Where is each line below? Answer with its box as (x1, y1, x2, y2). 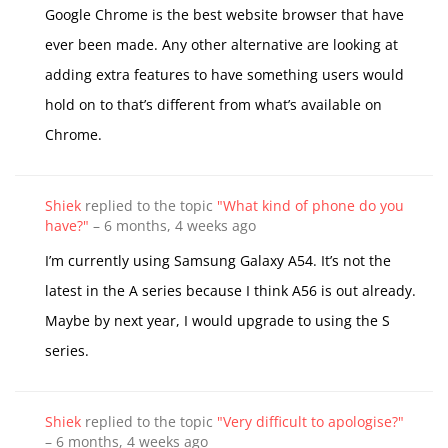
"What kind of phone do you (217, 196, 404, 215)
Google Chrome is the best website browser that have (45, 5, 404, 24)
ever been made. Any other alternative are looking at (45, 35, 398, 54)
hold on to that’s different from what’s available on (45, 95, 382, 114)
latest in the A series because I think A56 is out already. (45, 281, 416, 300)
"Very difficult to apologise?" (217, 412, 404, 431)
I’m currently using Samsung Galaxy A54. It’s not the (45, 251, 391, 270)
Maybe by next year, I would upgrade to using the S (45, 311, 390, 330)
